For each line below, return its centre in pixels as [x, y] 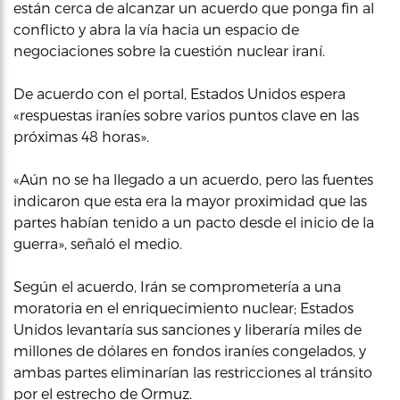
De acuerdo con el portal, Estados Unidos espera [179, 93]
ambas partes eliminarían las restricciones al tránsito [193, 372]
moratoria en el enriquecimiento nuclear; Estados [183, 308]
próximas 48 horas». [81, 136]
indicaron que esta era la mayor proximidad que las [190, 200]
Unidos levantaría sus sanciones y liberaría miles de [187, 329]
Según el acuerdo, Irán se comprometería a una [177, 286]
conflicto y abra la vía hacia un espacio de [156, 29]
